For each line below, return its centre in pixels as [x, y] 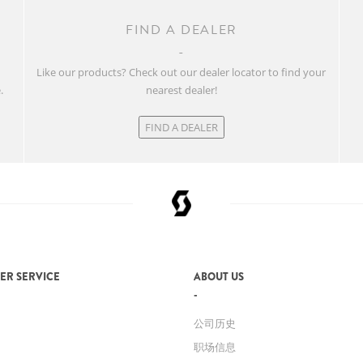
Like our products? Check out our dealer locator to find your [181, 72]
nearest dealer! [181, 90]
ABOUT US [219, 276]
